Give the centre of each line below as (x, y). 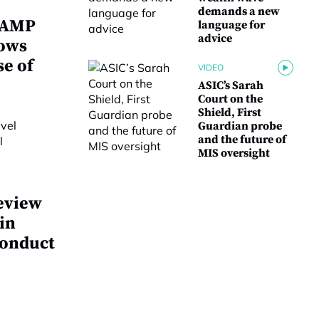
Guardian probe (240, 126)
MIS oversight (234, 153)
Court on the (230, 99)
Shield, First (230, 113)
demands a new (239, 11)
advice (215, 38)
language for (231, 25)
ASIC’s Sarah (231, 85)
